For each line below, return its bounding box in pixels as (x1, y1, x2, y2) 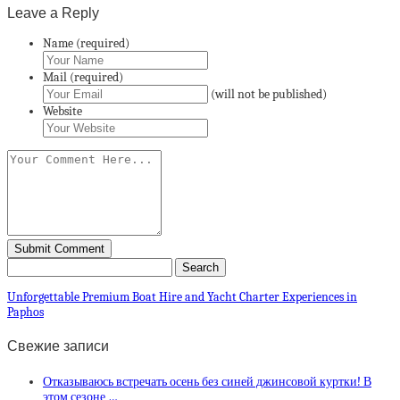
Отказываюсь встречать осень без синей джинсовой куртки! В (43, 373, 371, 389)
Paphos (7, 304, 44, 320)
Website (43, 103, 82, 119)
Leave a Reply (7, 4, 99, 21)
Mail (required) (43, 69, 123, 85)
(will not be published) (211, 86, 327, 102)
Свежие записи (7, 338, 109, 354)
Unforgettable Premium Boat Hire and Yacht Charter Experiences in (7, 288, 357, 304)
